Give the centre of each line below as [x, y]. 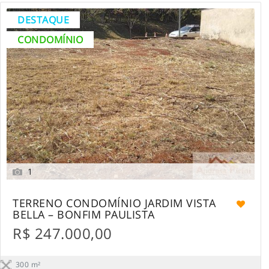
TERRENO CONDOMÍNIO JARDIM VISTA [114, 203]
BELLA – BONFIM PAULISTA [84, 214]
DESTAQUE [43, 20]
